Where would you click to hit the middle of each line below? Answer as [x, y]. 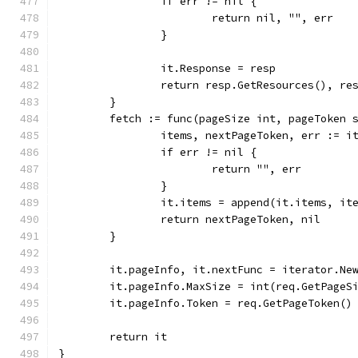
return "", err [257, 169]
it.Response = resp [218, 68]
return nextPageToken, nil [241, 219]
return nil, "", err [272, 18]
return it [138, 337]
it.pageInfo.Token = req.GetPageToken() [231, 303]
